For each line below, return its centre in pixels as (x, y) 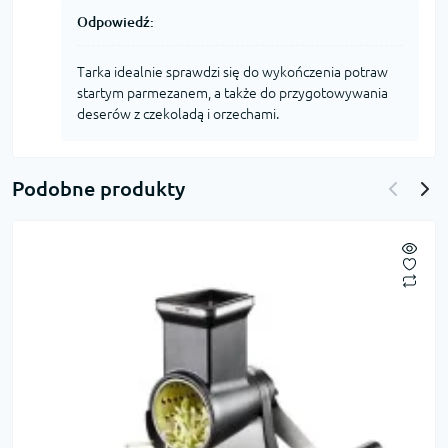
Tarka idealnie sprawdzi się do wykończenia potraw (232, 71)
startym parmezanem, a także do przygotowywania (232, 92)
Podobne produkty (98, 188)
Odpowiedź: (115, 21)
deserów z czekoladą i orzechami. (178, 113)
